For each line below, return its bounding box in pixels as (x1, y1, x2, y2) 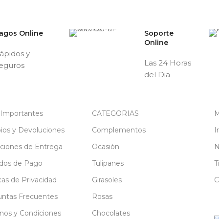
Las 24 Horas (144, 58, 191, 67)
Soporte (144, 28, 174, 38)
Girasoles (91, 175, 122, 184)
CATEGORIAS (91, 109, 139, 118)
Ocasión (91, 142, 119, 151)
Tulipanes (91, 158, 124, 168)
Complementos (91, 125, 146, 134)
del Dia (144, 69, 170, 79)
